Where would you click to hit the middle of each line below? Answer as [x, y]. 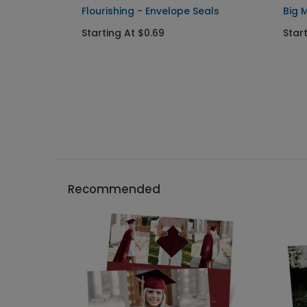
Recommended [114, 189]
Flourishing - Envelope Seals [150, 11]
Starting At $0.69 [123, 33]
